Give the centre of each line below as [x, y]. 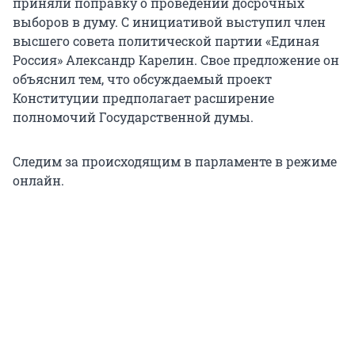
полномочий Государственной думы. [133, 117]
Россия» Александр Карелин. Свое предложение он [176, 60]
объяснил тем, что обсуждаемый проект [142, 79]
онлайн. [38, 181]
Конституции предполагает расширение [143, 98]
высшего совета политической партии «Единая [166, 41]
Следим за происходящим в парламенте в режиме [175, 162]
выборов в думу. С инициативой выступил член [169, 22]
